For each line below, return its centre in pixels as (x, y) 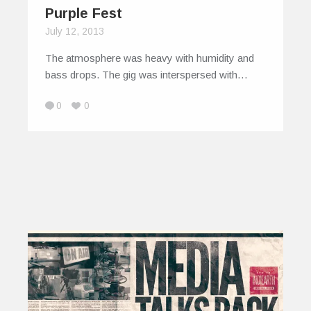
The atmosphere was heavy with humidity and (150, 58)
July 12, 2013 (75, 32)
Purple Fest (84, 14)
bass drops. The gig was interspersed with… (146, 75)
